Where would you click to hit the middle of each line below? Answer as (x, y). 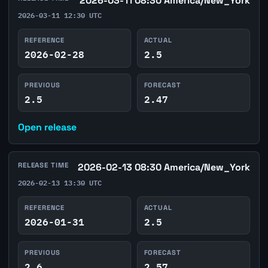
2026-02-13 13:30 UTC (60, 183)
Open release (47, 127)
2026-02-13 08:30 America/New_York (164, 167)
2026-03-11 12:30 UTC (60, 15)
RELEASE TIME (43, 165)
